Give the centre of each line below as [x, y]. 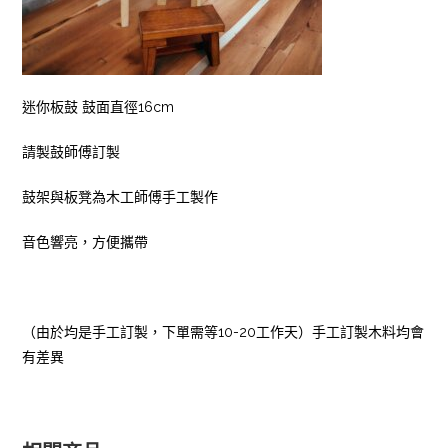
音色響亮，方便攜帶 [85, 241]
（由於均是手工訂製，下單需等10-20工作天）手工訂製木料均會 [223, 331]
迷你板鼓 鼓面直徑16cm [98, 106]
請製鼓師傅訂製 [71, 151]
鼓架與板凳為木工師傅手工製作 [120, 196]
